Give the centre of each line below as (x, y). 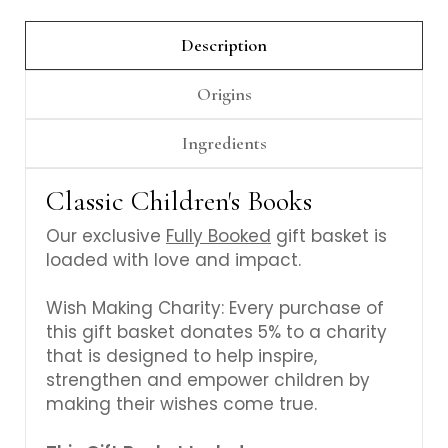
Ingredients (224, 142)
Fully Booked (218, 235)
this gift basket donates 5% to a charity (216, 331)
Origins (224, 93)
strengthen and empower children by (208, 379)
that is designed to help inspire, (181, 355)
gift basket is (329, 235)
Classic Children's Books (179, 200)
